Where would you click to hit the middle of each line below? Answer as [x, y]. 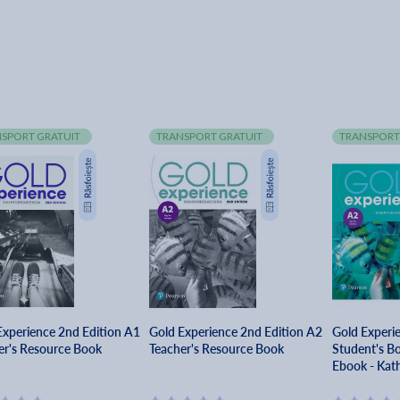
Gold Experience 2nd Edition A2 [236, 332]
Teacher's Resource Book [217, 349]
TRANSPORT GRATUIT [210, 137]
